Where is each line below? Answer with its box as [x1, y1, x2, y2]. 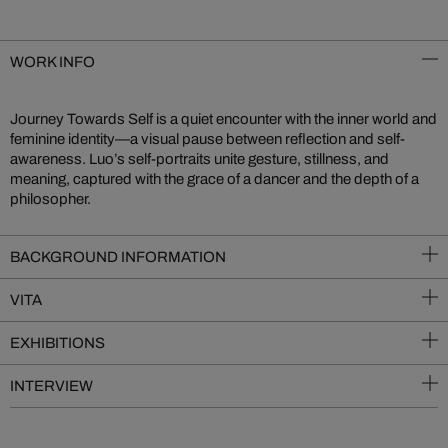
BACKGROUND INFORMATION [10, 249, 226, 265]
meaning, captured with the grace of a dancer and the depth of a [10, 171, 419, 187]
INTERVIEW [10, 378, 93, 394]
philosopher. [10, 191, 91, 207]
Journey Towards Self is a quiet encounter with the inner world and [10, 111, 437, 127]
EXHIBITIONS [10, 335, 105, 351]
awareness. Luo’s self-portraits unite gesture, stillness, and [10, 151, 389, 167]
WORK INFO [10, 54, 95, 70]
